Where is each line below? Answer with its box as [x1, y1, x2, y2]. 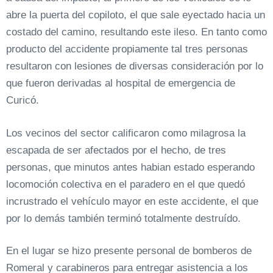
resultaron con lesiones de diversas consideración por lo [6, 60, 263, 72]
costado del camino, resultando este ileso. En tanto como [6, 26, 267, 38]
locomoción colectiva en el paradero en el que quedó [6, 178, 245, 190]
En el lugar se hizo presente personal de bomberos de [6, 245, 252, 257]
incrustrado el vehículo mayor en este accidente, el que [6, 195, 258, 207]
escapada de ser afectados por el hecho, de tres [6, 144, 226, 156]
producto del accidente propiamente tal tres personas [6, 43, 248, 55]
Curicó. [6, 94, 39, 106]
